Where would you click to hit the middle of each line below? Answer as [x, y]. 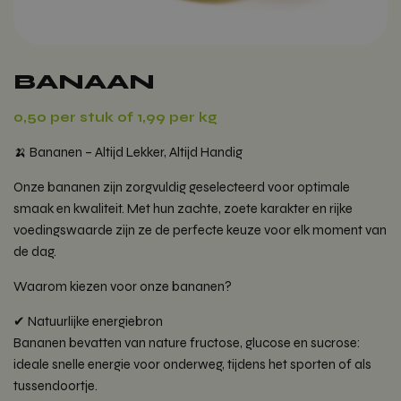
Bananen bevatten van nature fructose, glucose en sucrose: [187, 343]
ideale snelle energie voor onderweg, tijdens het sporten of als [192, 365]
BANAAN [84, 82]
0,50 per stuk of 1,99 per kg [115, 118]
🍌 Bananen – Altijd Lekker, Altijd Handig [128, 153]
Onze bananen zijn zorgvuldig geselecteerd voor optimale [182, 188]
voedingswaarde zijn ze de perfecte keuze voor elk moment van [200, 230]
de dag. [35, 252]
